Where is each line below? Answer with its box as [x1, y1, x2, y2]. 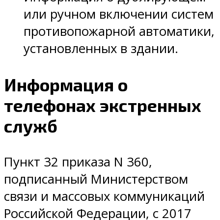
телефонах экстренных [4, 95, 201, 116]
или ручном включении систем [24, 5, 214, 23]
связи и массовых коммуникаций [4, 188, 205, 205]
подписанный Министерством [4, 170, 188, 188]
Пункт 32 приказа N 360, [4, 153, 152, 171]
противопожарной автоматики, [24, 22, 215, 40]
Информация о [4, 74, 128, 95]
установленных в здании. [24, 39, 178, 57]
